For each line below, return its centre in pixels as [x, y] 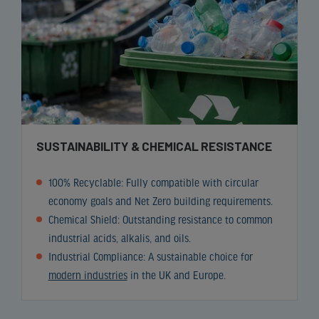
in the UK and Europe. [176, 276]
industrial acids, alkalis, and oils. [119, 239]
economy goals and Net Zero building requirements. [160, 202]
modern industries [88, 276]
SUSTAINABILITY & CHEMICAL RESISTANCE [154, 146]
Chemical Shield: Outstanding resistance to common [160, 220]
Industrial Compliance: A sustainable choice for [150, 257]
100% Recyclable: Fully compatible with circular [153, 183]
